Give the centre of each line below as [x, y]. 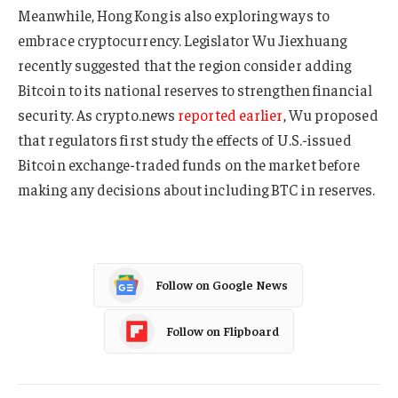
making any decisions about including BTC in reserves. [197, 190]
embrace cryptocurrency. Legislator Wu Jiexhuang [182, 40]
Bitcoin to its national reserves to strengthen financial [195, 90]
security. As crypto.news [98, 115]
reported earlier [231, 115]
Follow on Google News [222, 285]
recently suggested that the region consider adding [185, 65]
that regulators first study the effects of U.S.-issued [185, 140]
